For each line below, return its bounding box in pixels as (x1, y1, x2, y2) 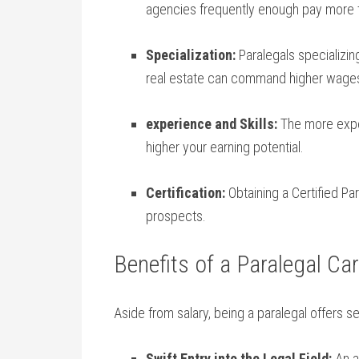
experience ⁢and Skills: (146, 115, 277, 132)
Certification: (146, 184, 225, 201)
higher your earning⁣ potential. (146, 139, 304, 155)
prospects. (146, 208, 206, 224)
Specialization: (146, 46, 236, 63)
